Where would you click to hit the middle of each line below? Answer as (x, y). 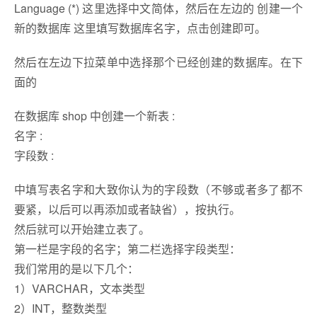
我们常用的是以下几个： (76, 269)
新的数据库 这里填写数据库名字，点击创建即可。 (140, 28)
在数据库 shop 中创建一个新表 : (94, 116)
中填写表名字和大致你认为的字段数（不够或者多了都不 (158, 189)
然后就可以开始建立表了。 (82, 229)
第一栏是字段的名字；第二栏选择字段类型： (127, 249)
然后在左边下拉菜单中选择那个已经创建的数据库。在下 (158, 62)
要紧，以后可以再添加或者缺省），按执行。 (127, 209)
